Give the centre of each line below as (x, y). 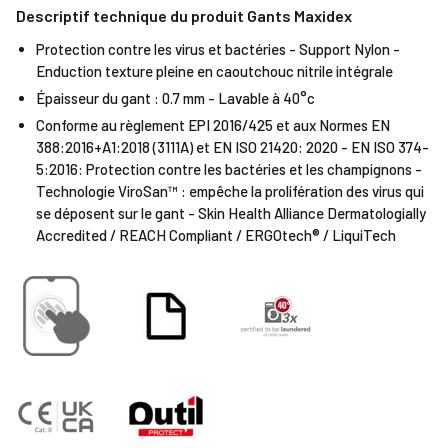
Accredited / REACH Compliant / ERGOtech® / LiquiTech (216, 235)
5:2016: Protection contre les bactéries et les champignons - (229, 169)
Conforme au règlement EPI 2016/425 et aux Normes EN (213, 125)
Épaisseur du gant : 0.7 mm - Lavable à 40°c (175, 98)
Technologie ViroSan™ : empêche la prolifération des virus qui (230, 191)
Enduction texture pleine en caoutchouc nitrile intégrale (214, 71)
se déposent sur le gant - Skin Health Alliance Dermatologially (231, 213)
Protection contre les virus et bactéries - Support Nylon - (218, 49)
